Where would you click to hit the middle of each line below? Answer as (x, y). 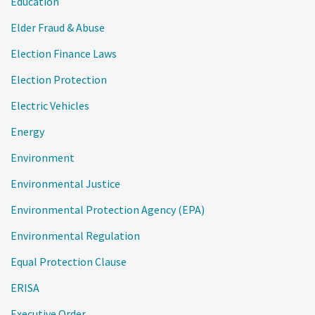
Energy (27, 131)
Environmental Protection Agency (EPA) (108, 210)
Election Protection (59, 79)
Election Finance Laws (64, 53)
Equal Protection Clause (69, 262)
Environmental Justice (65, 184)
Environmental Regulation (75, 236)
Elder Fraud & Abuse (58, 27)
